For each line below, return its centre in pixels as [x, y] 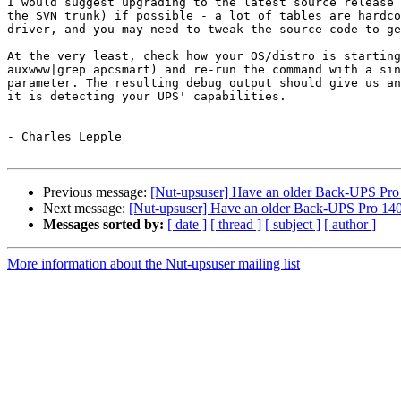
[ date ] [187, 225]
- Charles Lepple [64, 137]
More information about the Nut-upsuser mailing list [154, 264]
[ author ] [350, 225]
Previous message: [97, 192]
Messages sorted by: [103, 225]
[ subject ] [293, 225]
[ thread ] [236, 225]
